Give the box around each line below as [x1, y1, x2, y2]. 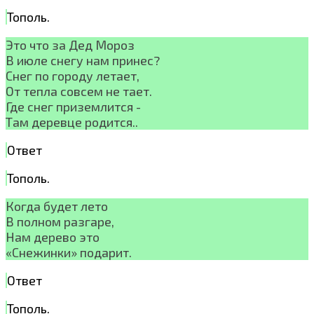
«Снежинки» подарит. [6, 244, 132, 260]
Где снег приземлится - [6, 98, 141, 114]
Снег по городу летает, [6, 67, 139, 83]
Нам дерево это [6, 228, 100, 245]
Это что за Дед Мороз [6, 36, 135, 53]
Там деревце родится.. [6, 114, 138, 130]
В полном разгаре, [6, 213, 114, 229]
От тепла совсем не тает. [6, 83, 152, 99]
